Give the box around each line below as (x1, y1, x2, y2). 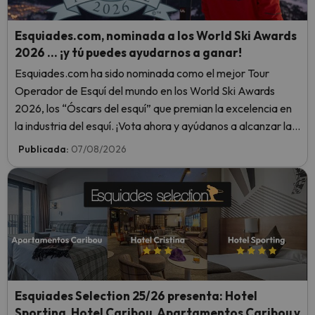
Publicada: (18, 143, 71, 155)
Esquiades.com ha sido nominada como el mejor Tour (15, 66, 269, 80)
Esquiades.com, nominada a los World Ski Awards (15, 28, 297, 43)
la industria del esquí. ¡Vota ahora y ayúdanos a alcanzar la (15, 119, 292, 133)
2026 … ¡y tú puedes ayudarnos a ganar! (15, 45, 242, 60)
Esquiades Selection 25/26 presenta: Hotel (15, 288, 257, 303)
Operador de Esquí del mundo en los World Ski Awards (15, 84, 275, 98)
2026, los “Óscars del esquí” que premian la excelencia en (15, 101, 292, 115)
